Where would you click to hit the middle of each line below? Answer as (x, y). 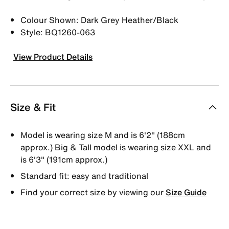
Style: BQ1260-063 (58, 32)
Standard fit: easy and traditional (84, 176)
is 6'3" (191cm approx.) (64, 159)
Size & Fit (33, 107)
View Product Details (53, 56)
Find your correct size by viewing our (93, 192)
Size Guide (186, 192)
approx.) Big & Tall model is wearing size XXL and (116, 147)
